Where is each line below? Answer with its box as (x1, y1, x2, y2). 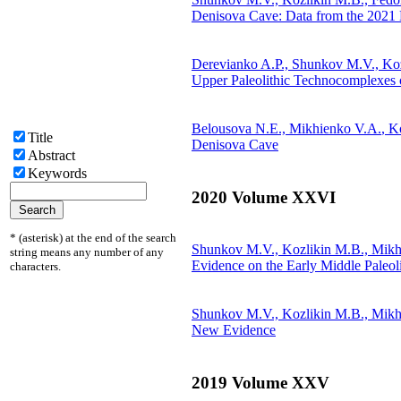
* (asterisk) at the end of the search (10, 231, 176, 244)
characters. (10, 260, 61, 273)
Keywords (28, 166, 87, 181)
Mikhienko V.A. (289, 120, 381, 136)
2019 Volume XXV (192, 372, 329, 392)
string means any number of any (10, 245, 164, 259)
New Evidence (192, 321, 276, 337)
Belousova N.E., (192, 120, 289, 136)
